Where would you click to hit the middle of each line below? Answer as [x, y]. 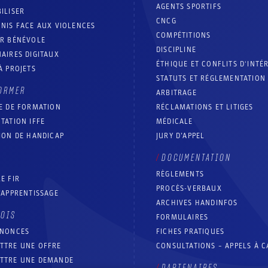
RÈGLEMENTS [180, 174]
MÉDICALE [175, 122]
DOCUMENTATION [197, 158]
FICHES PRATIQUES [191, 232]
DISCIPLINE [176, 50]
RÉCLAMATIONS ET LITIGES [205, 107]
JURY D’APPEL [181, 136]
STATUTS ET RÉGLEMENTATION [211, 79]
